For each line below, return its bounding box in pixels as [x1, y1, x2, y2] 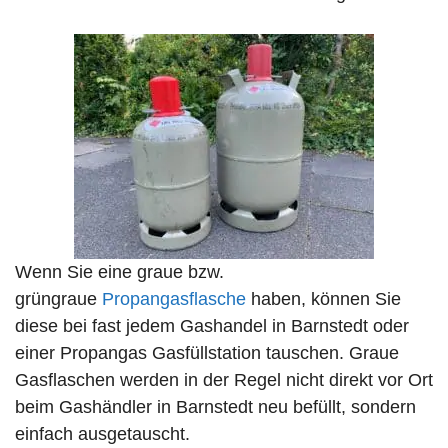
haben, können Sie [246, 289, 401, 310]
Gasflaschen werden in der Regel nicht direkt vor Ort [15, 370, 433, 391]
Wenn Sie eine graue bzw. [15, 262, 224, 283]
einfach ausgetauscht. [15, 424, 190, 445]
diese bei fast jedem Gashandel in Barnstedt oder [15, 316, 409, 337]
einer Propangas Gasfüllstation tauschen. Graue [15, 343, 399, 364]
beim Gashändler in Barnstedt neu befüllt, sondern [15, 397, 416, 418]
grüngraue [15, 289, 102, 310]
